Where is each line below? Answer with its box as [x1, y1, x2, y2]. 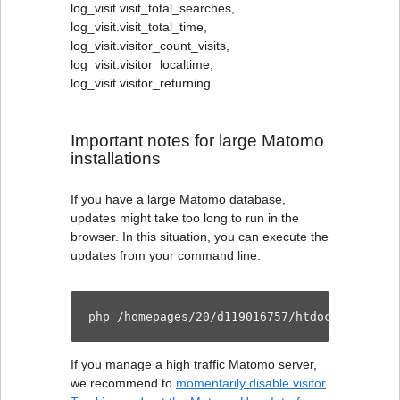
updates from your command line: [71, 248, 261, 262]
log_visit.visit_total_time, [71, 20, 207, 34]
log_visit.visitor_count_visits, [71, 38, 229, 53]
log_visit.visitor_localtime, [71, 57, 213, 71]
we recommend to [71, 376, 176, 390]
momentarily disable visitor [176, 376, 326, 390]
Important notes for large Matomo [71, 131, 324, 150]
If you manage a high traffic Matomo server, [71, 357, 317, 371]
